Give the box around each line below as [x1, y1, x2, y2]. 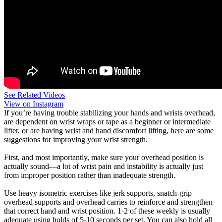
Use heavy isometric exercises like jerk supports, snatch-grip [4, 189, 192, 197]
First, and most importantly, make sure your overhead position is [4, 153, 204, 162]
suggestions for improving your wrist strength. [4, 135, 148, 144]
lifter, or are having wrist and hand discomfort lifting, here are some [4, 126, 214, 135]
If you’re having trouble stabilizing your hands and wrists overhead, [4, 109, 215, 117]
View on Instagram [4, 100, 63, 108]
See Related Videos [4, 91, 65, 99]
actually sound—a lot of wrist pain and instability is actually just [4, 162, 203, 170]
